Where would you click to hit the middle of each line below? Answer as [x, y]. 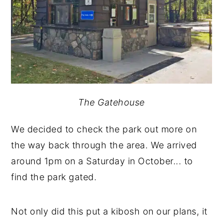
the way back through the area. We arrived [104, 145]
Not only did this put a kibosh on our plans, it [109, 212]
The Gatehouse [111, 103]
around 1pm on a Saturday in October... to [102, 161]
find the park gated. [54, 177]
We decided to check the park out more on [104, 129]
